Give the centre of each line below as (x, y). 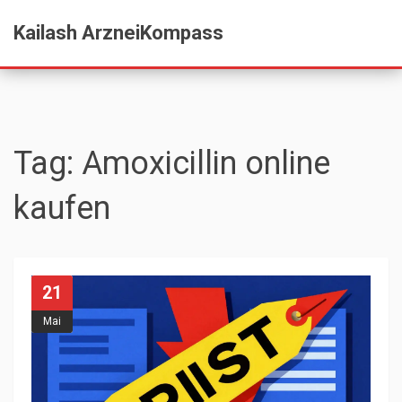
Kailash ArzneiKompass (118, 33)
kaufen (62, 208)
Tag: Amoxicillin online (172, 163)
